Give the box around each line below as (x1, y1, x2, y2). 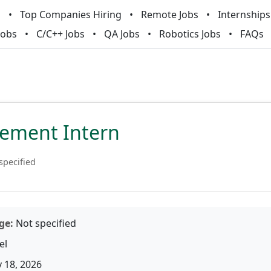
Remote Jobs (140, 8, 198, 21)
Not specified (13, 217, 76, 230)
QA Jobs (104, 27, 140, 41)
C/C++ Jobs (36, 27, 85, 41)
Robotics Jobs (159, 27, 221, 41)
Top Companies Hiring (19, 8, 122, 21)
